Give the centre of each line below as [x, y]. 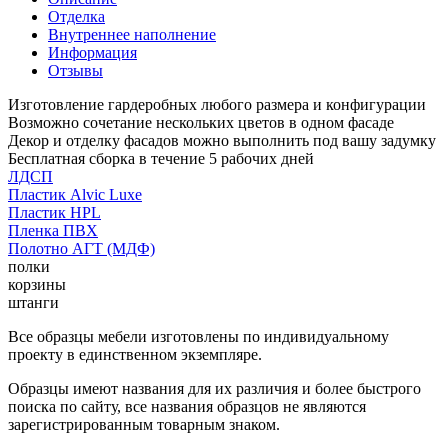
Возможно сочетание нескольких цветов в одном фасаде [201, 122]
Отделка [76, 16]
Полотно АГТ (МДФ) [81, 248]
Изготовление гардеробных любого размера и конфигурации [217, 104]
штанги [33, 302]
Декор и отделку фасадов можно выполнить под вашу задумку [222, 140]
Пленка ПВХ [53, 230]
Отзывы [75, 70]
